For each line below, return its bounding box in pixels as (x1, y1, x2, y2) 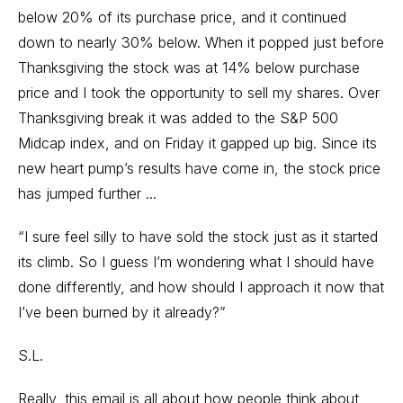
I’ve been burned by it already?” (18, 303, 226, 321)
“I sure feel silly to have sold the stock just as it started (18, 228, 378, 246)
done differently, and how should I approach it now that (18, 278, 384, 296)
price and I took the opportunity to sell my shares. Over (18, 84, 380, 102)
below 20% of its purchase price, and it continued (18, 8, 346, 26)
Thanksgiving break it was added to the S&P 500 (18, 109, 338, 127)
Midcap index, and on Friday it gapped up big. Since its (18, 134, 377, 152)
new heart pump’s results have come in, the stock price (18, 159, 381, 177)
